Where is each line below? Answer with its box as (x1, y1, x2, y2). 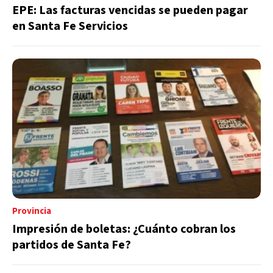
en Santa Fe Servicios (12, 18, 128, 35)
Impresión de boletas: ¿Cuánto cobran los (12, 220, 236, 238)
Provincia (12, 204, 51, 218)
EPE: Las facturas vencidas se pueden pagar (12, 2, 248, 19)
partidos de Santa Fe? (12, 236, 131, 253)
